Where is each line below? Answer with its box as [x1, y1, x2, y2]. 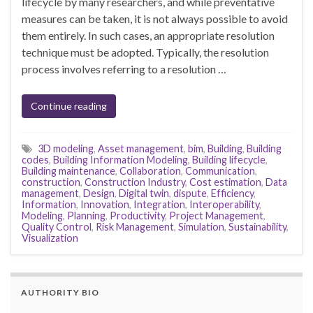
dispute [173, 187, 207, 199]
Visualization [22, 231, 78, 244]
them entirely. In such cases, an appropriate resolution [22, 28, 275, 42]
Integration [133, 198, 185, 210]
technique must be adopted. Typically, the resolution [22, 45, 269, 59]
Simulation [178, 220, 224, 233]
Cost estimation [189, 175, 261, 188]
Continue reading [31, 99, 107, 112]
